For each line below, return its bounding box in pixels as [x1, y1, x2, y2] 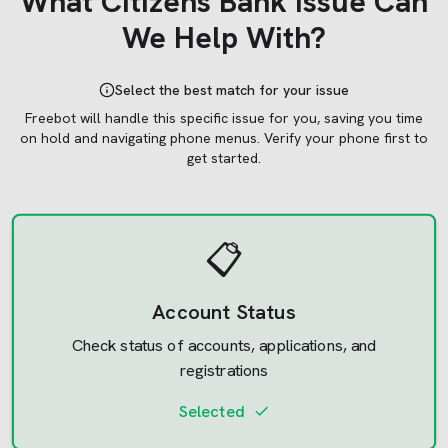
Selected [178, 400, 245, 422]
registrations [179, 359, 269, 381]
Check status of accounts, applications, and [71, 335, 377, 357]
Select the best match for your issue [115, 81, 349, 99]
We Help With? [122, 18, 326, 57]
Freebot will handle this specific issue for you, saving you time [25, 109, 423, 127]
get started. [187, 149, 261, 167]
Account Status [152, 298, 296, 325]
